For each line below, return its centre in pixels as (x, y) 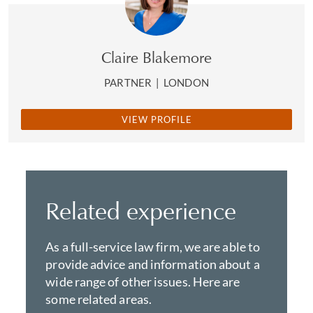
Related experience (141, 211)
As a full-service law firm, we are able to (153, 247)
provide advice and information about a (153, 264)
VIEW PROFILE (156, 119)
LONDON (186, 82)
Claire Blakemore (156, 58)
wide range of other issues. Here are (143, 282)
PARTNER (129, 82)
